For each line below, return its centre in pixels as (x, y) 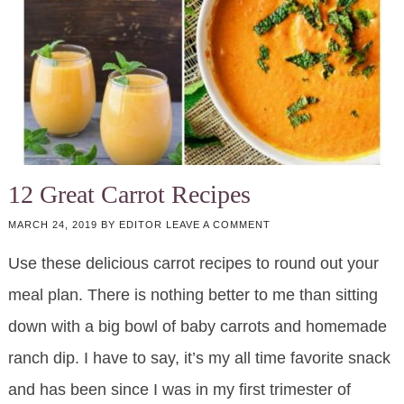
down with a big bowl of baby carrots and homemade (197, 327)
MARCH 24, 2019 (52, 225)
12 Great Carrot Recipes (129, 195)
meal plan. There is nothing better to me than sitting (193, 295)
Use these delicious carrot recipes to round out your (193, 264)
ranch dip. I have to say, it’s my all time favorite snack (199, 358)
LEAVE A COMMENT (218, 225)
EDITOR (140, 225)
